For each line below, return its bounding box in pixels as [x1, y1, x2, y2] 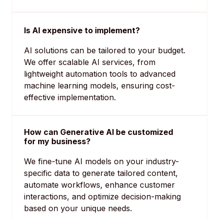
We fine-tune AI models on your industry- [24, 156, 179, 167]
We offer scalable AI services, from [24, 57, 155, 67]
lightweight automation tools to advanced [24, 69, 175, 79]
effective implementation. [24, 92, 116, 103]
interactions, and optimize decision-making [24, 192, 181, 202]
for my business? [24, 136, 90, 147]
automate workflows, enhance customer [24, 180, 175, 190]
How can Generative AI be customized [24, 127, 173, 137]
